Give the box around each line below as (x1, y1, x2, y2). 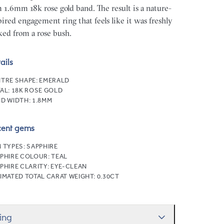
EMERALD (39, 76, 69, 84)
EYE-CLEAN (50, 162, 87, 170)
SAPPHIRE (26, 142, 58, 150)
